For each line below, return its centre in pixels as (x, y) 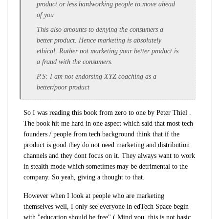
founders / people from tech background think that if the (101, 134)
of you (46, 15)
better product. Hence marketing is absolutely (99, 40)
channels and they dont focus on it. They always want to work (109, 155)
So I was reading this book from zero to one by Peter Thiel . (107, 112)
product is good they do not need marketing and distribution (107, 145)
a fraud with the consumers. (76, 62)
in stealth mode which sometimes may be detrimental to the (106, 166)
